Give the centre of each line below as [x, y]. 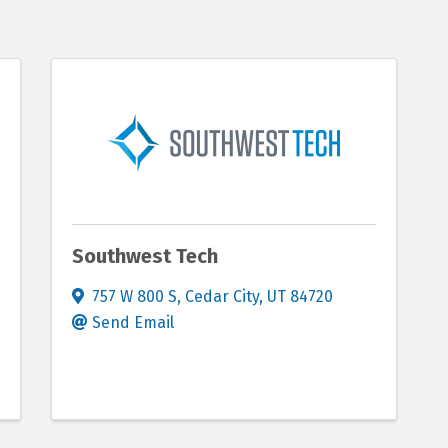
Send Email [132, 322]
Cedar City [221, 296]
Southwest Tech [144, 256]
